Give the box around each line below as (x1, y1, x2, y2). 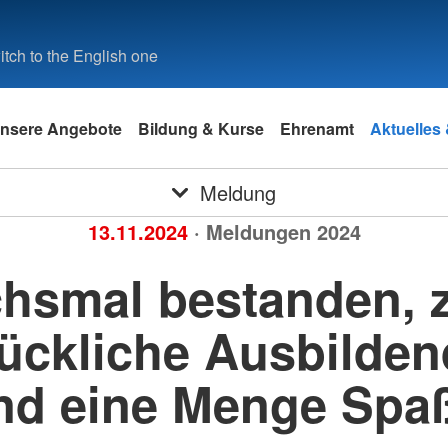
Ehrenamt (280, 116, 354, 140)
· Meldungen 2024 (193, 217, 361, 246)
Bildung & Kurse (138, 116, 264, 140)
